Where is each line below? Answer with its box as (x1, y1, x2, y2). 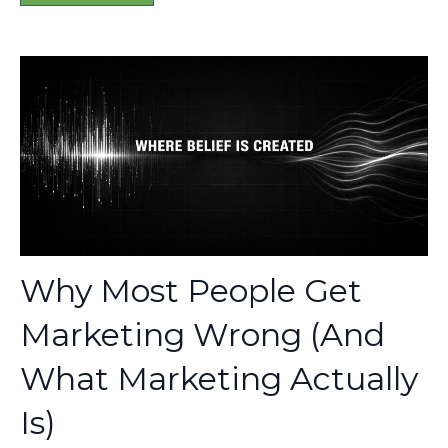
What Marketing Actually (20, 358, 418, 398)
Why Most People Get (20, 270, 362, 310)
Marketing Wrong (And (20, 314, 385, 354)
